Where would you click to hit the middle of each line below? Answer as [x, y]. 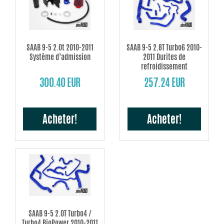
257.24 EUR [164, 82]
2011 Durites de [164, 56]
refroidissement [164, 66]
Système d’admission [60, 56]
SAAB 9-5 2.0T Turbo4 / [60, 213]
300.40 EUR [60, 82]
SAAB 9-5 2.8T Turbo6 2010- [164, 47]
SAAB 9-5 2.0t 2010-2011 [60, 47]
